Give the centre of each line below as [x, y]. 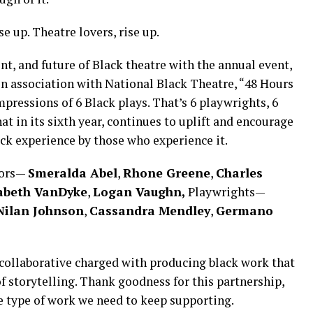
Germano [245, 211]
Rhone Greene [167, 173]
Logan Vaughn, [139, 192]
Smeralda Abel [73, 173]
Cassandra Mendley [150, 211]
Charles [239, 173]
